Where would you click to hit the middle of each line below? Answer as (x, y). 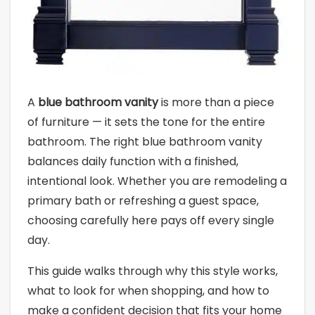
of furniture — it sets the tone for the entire (146, 122)
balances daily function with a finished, (133, 162)
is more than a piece (216, 103)
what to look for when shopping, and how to (148, 291)
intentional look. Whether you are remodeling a (157, 181)
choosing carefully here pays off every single (151, 221)
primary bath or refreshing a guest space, (143, 201)
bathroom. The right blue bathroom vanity (145, 142)
